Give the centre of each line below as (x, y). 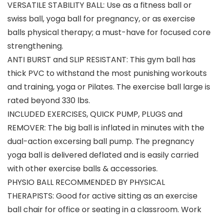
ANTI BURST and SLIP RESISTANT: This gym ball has (101, 60)
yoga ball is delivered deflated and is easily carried (103, 155)
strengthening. (35, 46)
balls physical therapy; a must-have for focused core (109, 33)
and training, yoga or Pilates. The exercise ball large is (109, 87)
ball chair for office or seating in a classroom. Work (104, 210)
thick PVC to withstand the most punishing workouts (107, 73)
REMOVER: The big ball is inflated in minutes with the (106, 128)
